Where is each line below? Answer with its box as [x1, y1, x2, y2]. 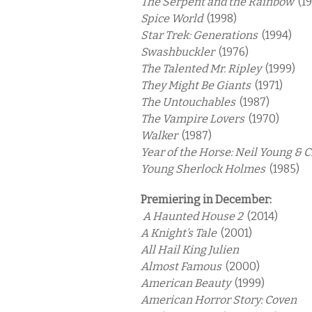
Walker [141, 129, 182, 142]
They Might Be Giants [141, 79, 255, 92]
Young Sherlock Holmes [141, 162, 270, 175]
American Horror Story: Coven [141, 293, 297, 306]
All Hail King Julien [141, 243, 239, 256]
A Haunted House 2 [141, 210, 247, 223]
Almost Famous [141, 260, 226, 273]
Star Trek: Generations [141, 29, 262, 42]
